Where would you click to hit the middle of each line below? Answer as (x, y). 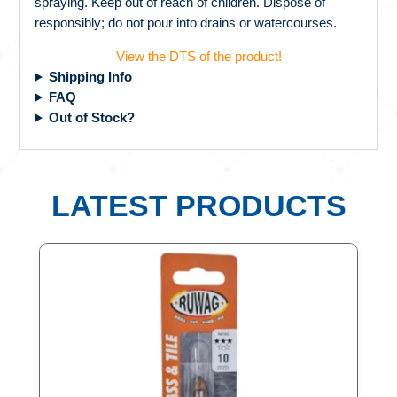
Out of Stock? (92, 117)
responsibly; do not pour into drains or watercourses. (186, 22)
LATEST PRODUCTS (198, 205)
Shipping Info (91, 76)
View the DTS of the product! (198, 56)
